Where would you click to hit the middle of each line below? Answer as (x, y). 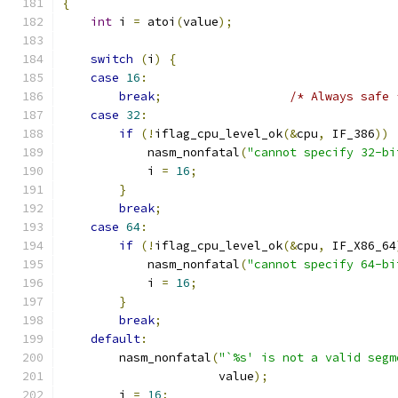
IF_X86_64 (361, 246)
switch (112, 59)
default (115, 339)
